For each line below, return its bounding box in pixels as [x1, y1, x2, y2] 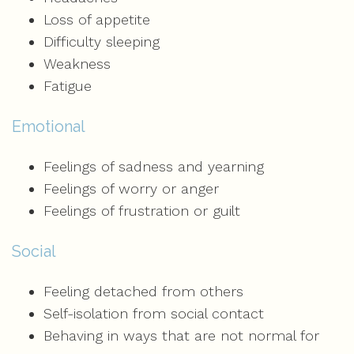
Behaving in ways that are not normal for [43, 327, 319, 344]
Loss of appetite [43, 11, 150, 28]
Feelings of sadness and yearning [43, 158, 264, 175]
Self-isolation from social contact [43, 305, 264, 322]
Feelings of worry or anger [43, 180, 219, 197]
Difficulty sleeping [43, 33, 160, 50]
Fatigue [43, 77, 92, 94]
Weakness [43, 55, 111, 72]
